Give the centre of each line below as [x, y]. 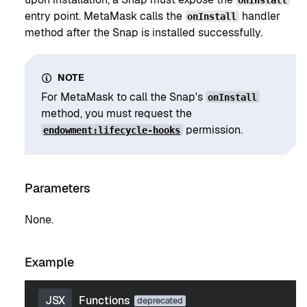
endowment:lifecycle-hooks [112, 130]
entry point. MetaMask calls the [105, 16]
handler [259, 16]
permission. [212, 130]
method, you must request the [116, 113]
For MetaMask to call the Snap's [123, 97]
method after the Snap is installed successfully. [144, 33]
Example [49, 262]
